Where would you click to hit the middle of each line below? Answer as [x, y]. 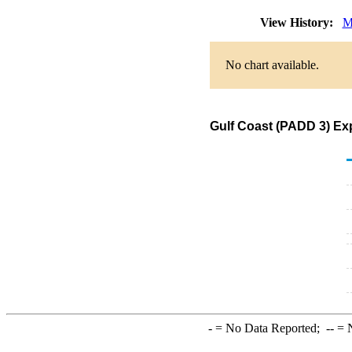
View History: [298, 22]
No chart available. [272, 65]
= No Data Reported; [269, 328]
